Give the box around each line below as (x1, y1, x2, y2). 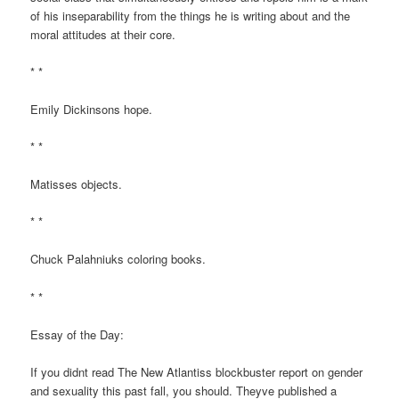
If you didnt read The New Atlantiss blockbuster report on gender (30, 362, 363, 380)
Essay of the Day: (30, 325, 125, 343)
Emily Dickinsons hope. (30, 100, 153, 118)
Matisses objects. (30, 175, 123, 193)
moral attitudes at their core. (30, 25, 176, 43)
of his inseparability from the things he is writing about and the (30, 6, 351, 24)
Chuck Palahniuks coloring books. (30, 250, 207, 268)
